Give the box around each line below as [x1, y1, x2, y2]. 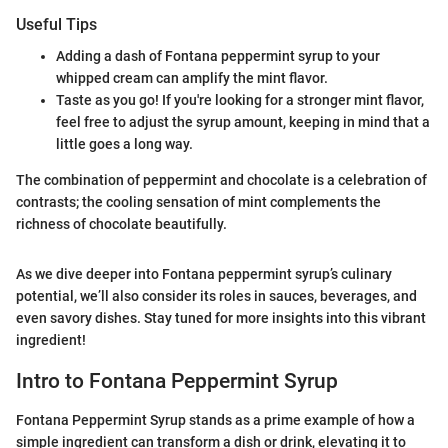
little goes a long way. [56, 136, 193, 153]
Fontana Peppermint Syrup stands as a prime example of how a [16, 411, 415, 428]
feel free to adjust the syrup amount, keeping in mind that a [56, 114, 430, 131]
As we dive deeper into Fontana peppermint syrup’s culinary [16, 266, 392, 283]
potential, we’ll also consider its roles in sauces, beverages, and [16, 288, 417, 305]
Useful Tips [16, 14, 97, 34]
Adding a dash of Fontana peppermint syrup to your [56, 48, 380, 65]
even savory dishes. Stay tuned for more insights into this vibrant [16, 310, 426, 327]
